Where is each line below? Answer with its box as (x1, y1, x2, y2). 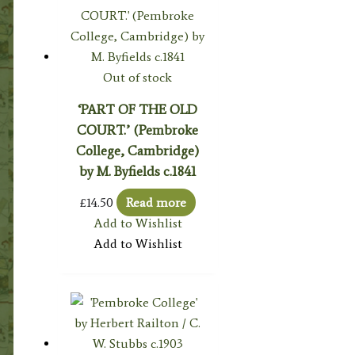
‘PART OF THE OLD (78, 101, 198, 118)
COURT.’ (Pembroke (77, 122, 199, 139)
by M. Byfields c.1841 (78, 163, 197, 180)
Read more (125, 195, 186, 211)
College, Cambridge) (76, 143, 200, 159)
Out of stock (103, 70, 173, 86)
